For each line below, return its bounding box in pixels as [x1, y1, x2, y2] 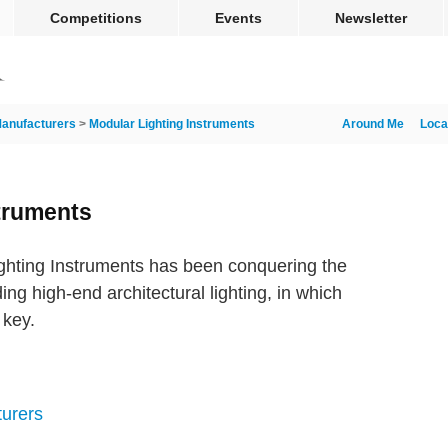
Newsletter [335, 10, 407, 26]
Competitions [50, 10, 142, 26]
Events [215, 10, 262, 26]
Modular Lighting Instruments [89, 117, 255, 131]
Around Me [342, 117, 404, 131]
